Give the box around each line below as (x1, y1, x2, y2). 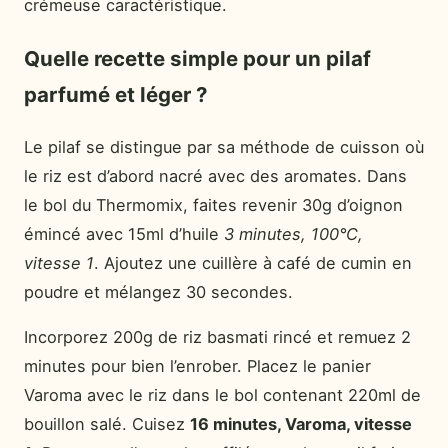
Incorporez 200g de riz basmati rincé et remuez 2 (24, 326, 411, 347)
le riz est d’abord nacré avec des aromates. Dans (24, 165, 407, 186)
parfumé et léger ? (24, 81, 208, 107)
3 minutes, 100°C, (224, 223, 363, 244)
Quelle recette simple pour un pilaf (24, 45, 371, 71)
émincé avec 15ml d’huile (24, 223, 224, 244)
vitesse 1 (24, 252, 94, 273)
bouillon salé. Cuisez (24, 413, 190, 434)
